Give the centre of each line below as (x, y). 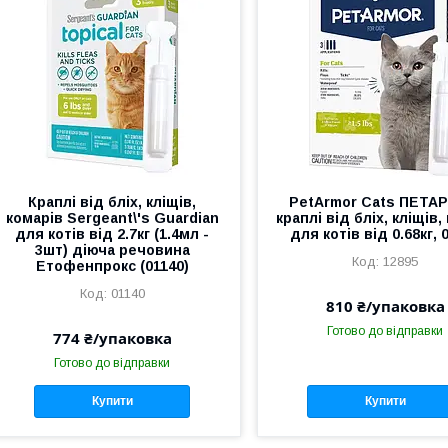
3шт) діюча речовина (112, 250)
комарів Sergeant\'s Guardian (112, 218)
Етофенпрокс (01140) (112, 266)
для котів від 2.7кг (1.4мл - (112, 234)
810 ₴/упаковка (385, 306)
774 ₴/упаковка (112, 338)
